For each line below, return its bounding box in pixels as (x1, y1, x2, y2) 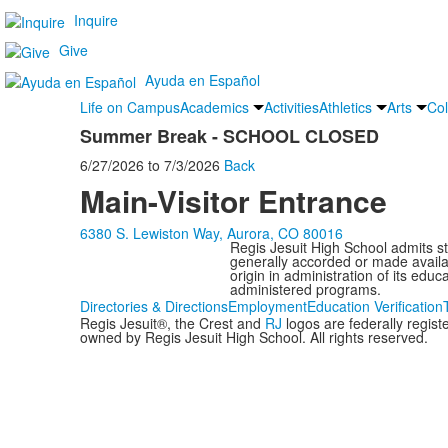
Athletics (318, 96, 372, 117)
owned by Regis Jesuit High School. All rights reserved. (79, 326, 428, 347)
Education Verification (306, 295, 443, 316)
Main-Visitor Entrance (79, 178, 387, 222)
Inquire (74, 9, 118, 30)
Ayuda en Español (145, 69, 260, 90)
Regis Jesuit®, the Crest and (79, 312, 265, 333)
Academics (179, 96, 249, 117)
